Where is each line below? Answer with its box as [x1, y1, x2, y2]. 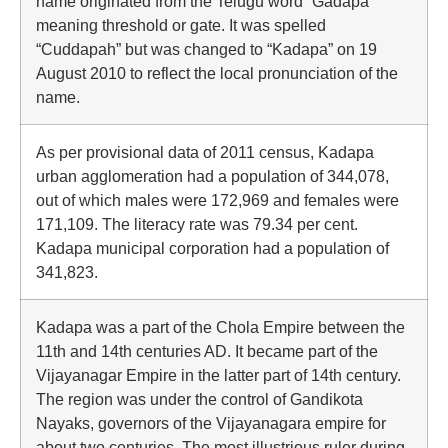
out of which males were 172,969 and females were [36, 191, 399, 209]
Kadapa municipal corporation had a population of [36, 239, 389, 257]
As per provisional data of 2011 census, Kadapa [36, 143, 374, 161]
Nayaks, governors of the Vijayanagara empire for [36, 414, 386, 432]
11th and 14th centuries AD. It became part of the [36, 342, 378, 360]
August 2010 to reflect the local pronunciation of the [36, 64, 398, 82]
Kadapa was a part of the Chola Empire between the [36, 318, 405, 336]
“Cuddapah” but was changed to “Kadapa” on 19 [36, 40, 377, 58]
